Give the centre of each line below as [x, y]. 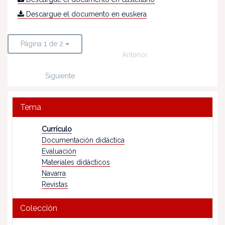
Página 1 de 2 [42, 43]
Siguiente [60, 76]
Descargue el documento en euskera [85, 14]
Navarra [54, 173]
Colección [39, 208]
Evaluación [59, 151]
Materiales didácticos [76, 162]
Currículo [57, 129]
